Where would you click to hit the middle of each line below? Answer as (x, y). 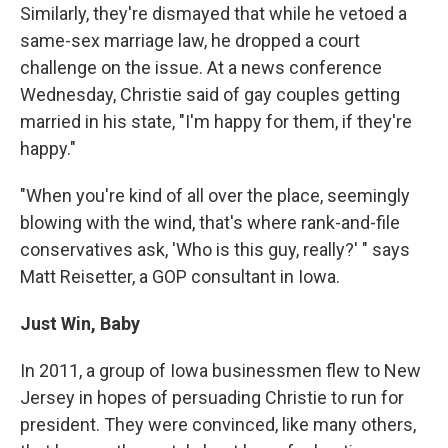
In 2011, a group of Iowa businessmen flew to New (220, 370)
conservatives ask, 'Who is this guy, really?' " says (215, 249)
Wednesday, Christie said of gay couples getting (210, 94)
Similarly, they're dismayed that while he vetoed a (213, 13)
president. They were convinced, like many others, (218, 424)
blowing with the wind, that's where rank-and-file (210, 222)
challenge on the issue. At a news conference (201, 67)
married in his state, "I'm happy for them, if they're (216, 121)
